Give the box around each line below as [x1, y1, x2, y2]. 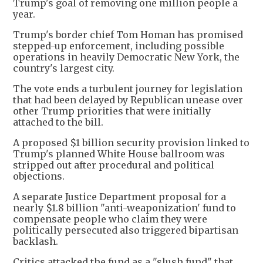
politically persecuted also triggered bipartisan [13, 224, 238, 237]
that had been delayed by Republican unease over [13, 94, 243, 106]
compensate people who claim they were [13, 213, 207, 225]
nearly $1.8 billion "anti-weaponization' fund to [13, 202, 236, 214]
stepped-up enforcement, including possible [13, 40, 224, 52]
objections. [13, 170, 65, 183]
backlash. [13, 235, 58, 248]
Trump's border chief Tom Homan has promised [13, 29, 243, 41]
